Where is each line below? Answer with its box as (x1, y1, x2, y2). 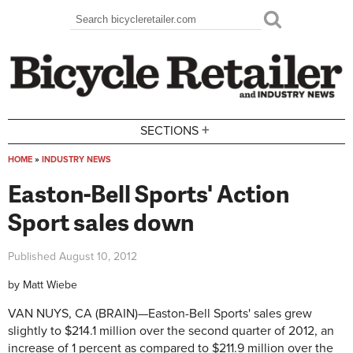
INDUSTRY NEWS (42, 154, 111, 165)
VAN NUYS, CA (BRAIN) (8, 306, 138, 322)
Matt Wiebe (23, 278, 77, 292)
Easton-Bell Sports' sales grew (148, 306, 312, 322)
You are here (8, 164, 106, 189)
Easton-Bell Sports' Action (8, 176, 289, 210)
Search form (70, 18, 168, 43)
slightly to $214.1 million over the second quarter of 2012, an (8, 323, 334, 340)
